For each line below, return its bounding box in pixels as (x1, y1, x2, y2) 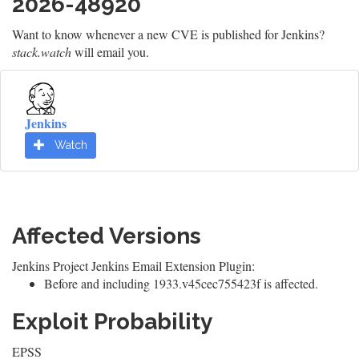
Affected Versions (12, 223, 201, 249)
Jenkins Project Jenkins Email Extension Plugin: (12, 257, 255, 274)
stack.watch (12, 43, 71, 60)
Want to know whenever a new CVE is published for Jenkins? (12, 26, 325, 42)
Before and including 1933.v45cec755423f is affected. (44, 275, 318, 292)
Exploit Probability (12, 309, 212, 335)
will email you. (71, 43, 149, 60)
